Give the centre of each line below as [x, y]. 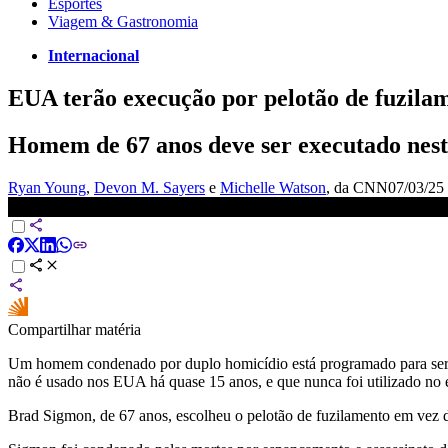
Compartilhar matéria [74, 329]
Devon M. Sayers [149, 187]
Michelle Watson [273, 187]
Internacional [93, 55]
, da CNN [357, 187]
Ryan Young [47, 187]
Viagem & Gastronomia [123, 21]
